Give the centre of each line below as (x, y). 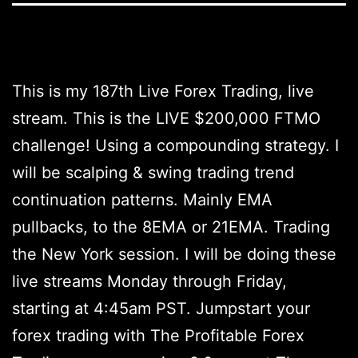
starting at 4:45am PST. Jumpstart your (161, 308)
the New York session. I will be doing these (174, 254)
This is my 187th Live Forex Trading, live (163, 91)
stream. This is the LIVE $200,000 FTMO (166, 118)
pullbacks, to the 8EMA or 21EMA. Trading (171, 227)
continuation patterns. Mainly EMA (142, 199)
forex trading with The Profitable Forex (158, 335)
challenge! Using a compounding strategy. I (175, 145)
